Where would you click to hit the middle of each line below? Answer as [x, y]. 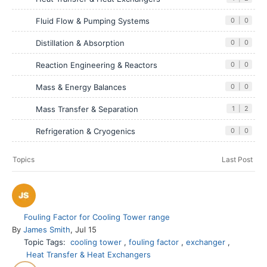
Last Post [238, 160]
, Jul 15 [83, 230]
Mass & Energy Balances [81, 87]
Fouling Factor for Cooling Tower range [97, 217]
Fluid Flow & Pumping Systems [93, 21]
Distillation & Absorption [80, 43]
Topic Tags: [47, 242]
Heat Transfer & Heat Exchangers [89, 255]
